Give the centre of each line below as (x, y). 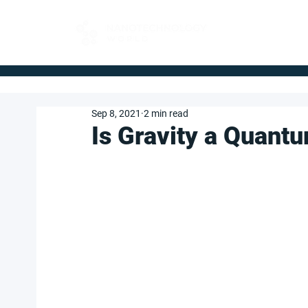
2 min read (166, 113)
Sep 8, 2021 (116, 113)
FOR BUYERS (258, 27)
